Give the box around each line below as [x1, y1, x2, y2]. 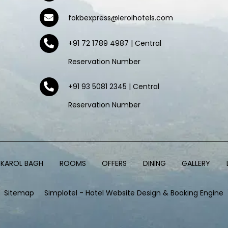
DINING [142, 158, 166, 168]
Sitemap [4, 188, 35, 198]
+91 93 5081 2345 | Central [68, 81, 159, 92]
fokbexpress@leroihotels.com [68, 12, 173, 23]
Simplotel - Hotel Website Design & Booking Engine [44, 188, 224, 198]
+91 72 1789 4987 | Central [68, 38, 161, 48]
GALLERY [182, 158, 211, 168]
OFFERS [102, 158, 127, 168]
